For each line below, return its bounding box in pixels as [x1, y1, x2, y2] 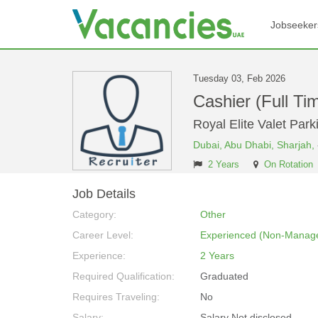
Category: [72, 209, 116, 220]
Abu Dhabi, [224, 139, 277, 150]
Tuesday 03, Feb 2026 [193, 74, 285, 84]
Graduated [200, 270, 248, 282]
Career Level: [72, 229, 133, 241]
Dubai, [193, 139, 224, 150]
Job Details [72, 187, 136, 201]
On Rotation [264, 160, 313, 170]
